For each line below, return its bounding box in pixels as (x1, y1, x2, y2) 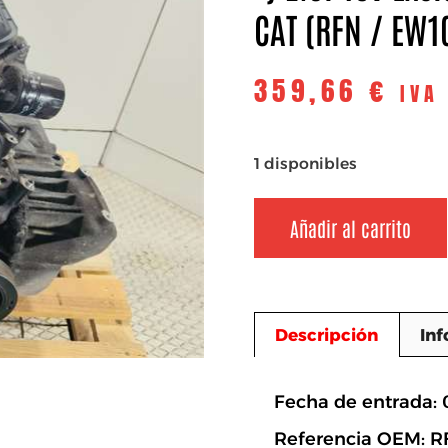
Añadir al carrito (290, 214, 411, 241)
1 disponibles (254, 153, 357, 173)
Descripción (275, 324, 379, 345)
